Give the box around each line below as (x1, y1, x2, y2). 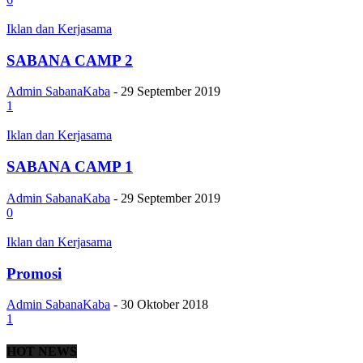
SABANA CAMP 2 (6, 51, 133, 69)
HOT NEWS (6, 344, 77, 358)
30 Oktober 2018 (121, 297, 208, 312)
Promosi (6, 264, 62, 282)
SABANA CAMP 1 (6, 158, 133, 176)
